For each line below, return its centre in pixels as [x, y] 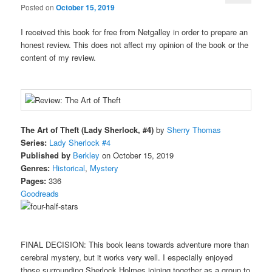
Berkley [87, 155]
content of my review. [59, 57]
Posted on [39, 7]
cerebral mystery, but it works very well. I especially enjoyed [127, 257]
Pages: [34, 181]
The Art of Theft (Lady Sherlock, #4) [87, 130]
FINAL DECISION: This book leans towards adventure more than [135, 245]
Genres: [36, 168]
